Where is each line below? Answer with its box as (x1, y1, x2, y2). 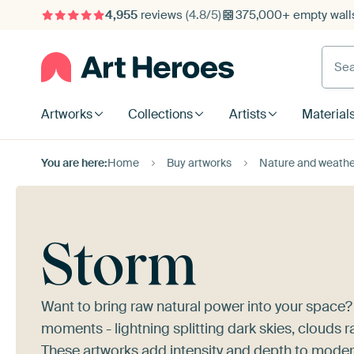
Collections (128, 106, 194, 122)
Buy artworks (167, 156, 232, 170)
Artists (228, 106, 266, 122)
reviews (137, 7, 186, 23)
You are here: (41, 156, 107, 170)
